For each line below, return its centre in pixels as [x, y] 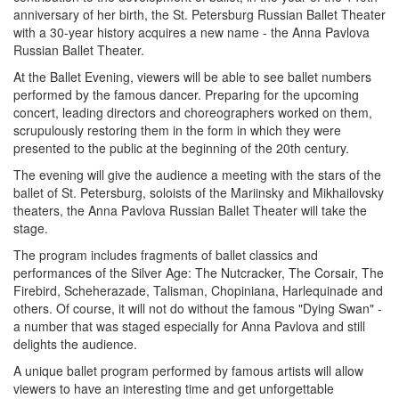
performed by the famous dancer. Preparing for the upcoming [186, 94]
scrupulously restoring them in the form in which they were [177, 130]
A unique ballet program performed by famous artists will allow [188, 370]
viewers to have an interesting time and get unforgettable [174, 388]
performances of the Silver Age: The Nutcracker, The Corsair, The [199, 273]
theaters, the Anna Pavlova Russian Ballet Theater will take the [190, 210]
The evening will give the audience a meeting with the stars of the [197, 175]
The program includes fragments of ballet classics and [166, 255]
